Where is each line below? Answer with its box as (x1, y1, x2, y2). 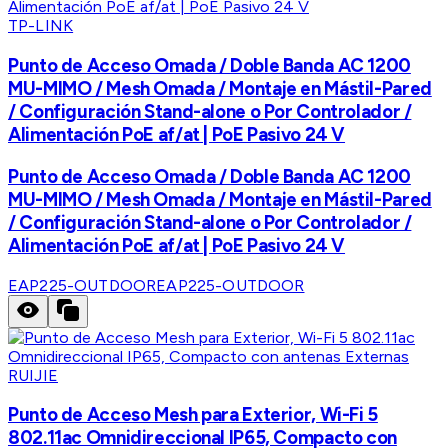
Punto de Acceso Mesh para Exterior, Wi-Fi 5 (8, 403, 378, 427)
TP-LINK (8, 16, 74, 36)
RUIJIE (8, 365, 58, 385)
